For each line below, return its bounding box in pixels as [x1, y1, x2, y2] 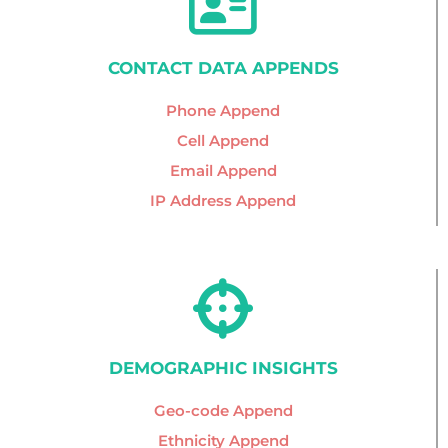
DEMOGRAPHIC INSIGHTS [108, 358, 338, 379]
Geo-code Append [153, 401, 293, 421]
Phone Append [166, 101, 280, 121]
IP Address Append [150, 191, 296, 211]
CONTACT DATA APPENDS [107, 58, 339, 79]
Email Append [169, 161, 277, 181]
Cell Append [177, 131, 269, 151]
